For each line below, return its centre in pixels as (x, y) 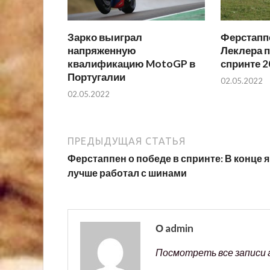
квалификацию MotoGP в (131, 63)
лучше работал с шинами (127, 173)
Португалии (96, 77)
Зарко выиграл (105, 37)
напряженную (102, 50)
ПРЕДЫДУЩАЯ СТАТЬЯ (127, 141)
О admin (174, 228)
